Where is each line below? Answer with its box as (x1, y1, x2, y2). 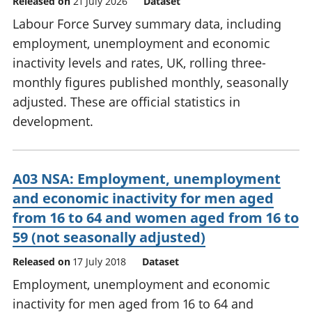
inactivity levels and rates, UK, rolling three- (13, 54, 266, 72)
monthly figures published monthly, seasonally (13, 74, 288, 91)
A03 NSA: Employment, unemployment (13, 169, 281, 189)
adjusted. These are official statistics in (13, 93, 240, 111)
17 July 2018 (73, 255, 126, 269)
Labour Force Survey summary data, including (13, 15, 281, 33)
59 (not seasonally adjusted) (13, 228, 205, 247)
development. (13, 113, 93, 130)
